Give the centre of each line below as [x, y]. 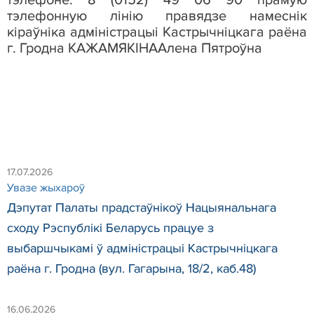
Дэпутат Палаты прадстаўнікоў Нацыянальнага [142, 207]
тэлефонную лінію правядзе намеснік [157, 16]
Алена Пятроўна [210, 48]
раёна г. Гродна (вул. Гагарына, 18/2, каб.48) [131, 268]
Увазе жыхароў [46, 187]
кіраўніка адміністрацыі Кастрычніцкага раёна [157, 32]
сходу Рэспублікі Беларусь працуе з [110, 227]
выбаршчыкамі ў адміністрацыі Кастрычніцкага [142, 248]
